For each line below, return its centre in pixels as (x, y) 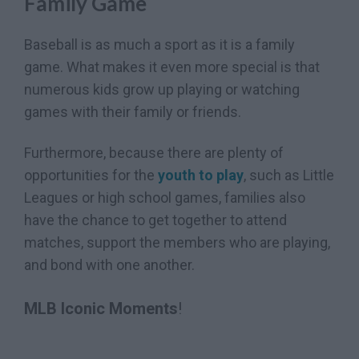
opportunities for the (91, 175)
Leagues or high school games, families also (165, 198)
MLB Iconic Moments (101, 308)
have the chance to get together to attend (155, 220)
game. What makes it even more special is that (172, 67)
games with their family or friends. (133, 111)
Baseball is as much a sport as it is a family (159, 44)
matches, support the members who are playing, (177, 243)
